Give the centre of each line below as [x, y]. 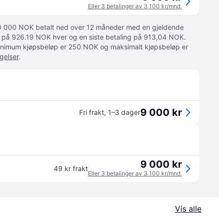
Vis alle [188, 209]
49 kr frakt [71, 168]
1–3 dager [124, 112]
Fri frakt [92, 112]
